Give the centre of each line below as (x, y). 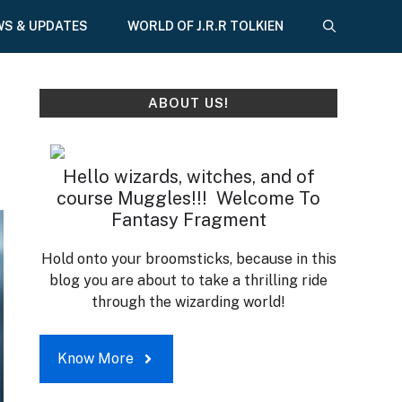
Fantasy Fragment (188, 220)
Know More (96, 358)
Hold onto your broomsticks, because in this (188, 259)
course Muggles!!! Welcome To (188, 198)
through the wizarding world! (188, 302)
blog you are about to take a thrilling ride (188, 280)
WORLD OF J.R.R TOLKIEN (205, 26)
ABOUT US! (188, 103)
